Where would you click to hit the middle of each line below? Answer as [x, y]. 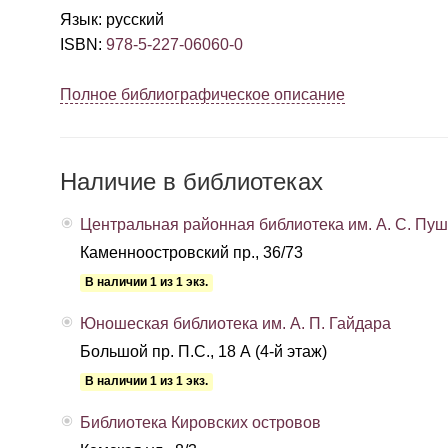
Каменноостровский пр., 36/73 [191, 252]
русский [135, 19]
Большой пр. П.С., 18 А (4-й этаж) [203, 351]
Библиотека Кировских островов [200, 422]
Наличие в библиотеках [191, 181]
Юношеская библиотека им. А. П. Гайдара [235, 323]
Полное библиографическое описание [202, 94]
